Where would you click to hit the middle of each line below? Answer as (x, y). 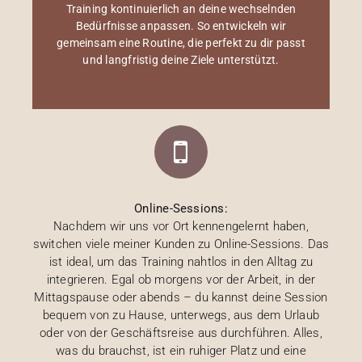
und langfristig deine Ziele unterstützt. (181, 59)
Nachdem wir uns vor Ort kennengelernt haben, (181, 226)
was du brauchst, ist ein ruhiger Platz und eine (181, 350)
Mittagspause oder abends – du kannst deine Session (181, 297)
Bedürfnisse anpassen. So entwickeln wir (181, 25)
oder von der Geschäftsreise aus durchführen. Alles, (181, 333)
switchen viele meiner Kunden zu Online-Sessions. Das (181, 244)
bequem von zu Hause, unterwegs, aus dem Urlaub (181, 315)
